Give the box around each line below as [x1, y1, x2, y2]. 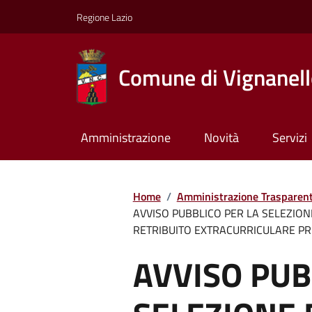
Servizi [272, 128, 307, 148]
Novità [203, 128, 239, 148]
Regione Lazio [77, 9, 132, 24]
